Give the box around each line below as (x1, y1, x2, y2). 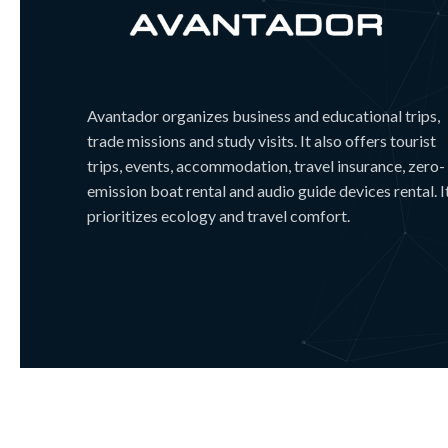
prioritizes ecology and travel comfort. (87, 206, 350, 226)
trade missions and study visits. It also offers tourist (87, 131, 436, 151)
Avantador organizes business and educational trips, (87, 106, 440, 126)
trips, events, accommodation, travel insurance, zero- (87, 156, 445, 176)
